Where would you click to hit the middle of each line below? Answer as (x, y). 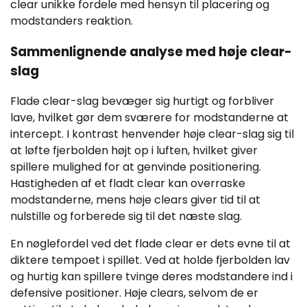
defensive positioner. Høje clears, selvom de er (134, 293)
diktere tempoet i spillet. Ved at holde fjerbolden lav (150, 260)
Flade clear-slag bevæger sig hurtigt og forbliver (142, 101)
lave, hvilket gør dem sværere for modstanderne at (149, 118)
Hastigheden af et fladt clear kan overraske (128, 184)
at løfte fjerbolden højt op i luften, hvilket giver (134, 151)
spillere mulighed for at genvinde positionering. (136, 167)
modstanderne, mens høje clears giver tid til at (135, 200)
